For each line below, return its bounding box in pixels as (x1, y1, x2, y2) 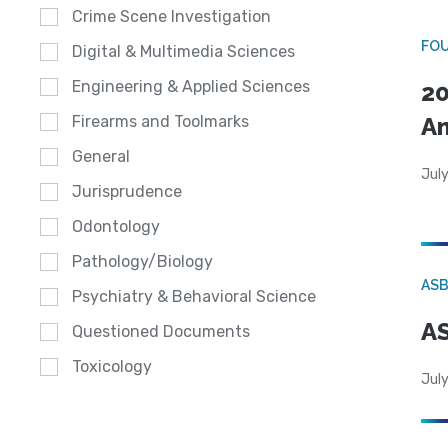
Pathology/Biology (72, 252, 213, 272)
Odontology (72, 217, 160, 237)
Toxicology (72, 357, 152, 377)
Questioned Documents (72, 322, 250, 342)
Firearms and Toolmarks (72, 112, 249, 132)
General (72, 147, 130, 167)
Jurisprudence (72, 182, 182, 202)
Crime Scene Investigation (72, 7, 271, 27)
